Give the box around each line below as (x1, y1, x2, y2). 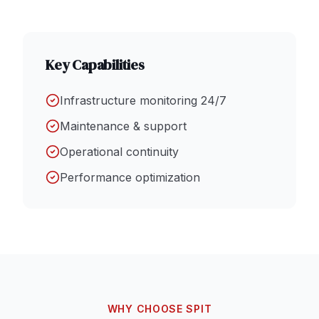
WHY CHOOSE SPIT (107, 303, 212, 315)
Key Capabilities (46, 55, 145, 75)
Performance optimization (60, 170, 200, 185)
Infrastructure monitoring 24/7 (60, 93, 226, 108)
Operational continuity (60, 145, 179, 159)
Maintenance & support (60, 119, 187, 134)
